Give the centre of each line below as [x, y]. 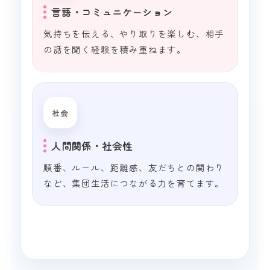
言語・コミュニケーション [112, 12]
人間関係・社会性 [92, 146]
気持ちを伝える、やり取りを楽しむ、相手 [134, 34]
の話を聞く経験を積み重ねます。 [115, 49]
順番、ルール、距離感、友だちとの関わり [134, 168]
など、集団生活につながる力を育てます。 [134, 183]
